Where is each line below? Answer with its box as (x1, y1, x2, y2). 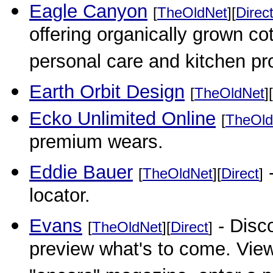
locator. (29, 185, 90, 210)
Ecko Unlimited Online (29, 108, 216, 129)
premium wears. (29, 131, 163, 157)
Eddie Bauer (29, 161, 133, 183)
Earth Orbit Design (29, 81, 185, 102)
